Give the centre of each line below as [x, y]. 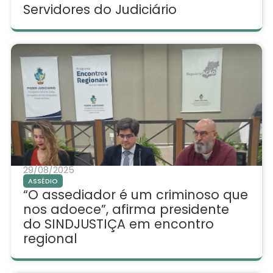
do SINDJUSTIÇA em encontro [118, 224]
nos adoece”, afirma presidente [126, 210]
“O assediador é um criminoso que [135, 195]
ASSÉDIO [43, 181]
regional [50, 239]
